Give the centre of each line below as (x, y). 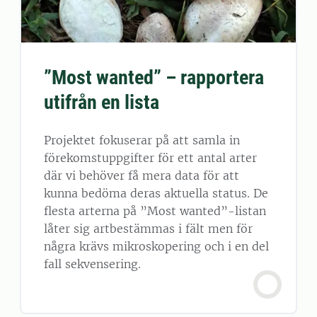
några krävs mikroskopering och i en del (156, 246)
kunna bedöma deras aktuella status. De (156, 193)
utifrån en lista (102, 102)
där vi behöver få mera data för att (142, 175)
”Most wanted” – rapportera (154, 77)
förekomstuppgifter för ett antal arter (150, 157)
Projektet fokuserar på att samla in (142, 140)
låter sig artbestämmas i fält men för (148, 228)
